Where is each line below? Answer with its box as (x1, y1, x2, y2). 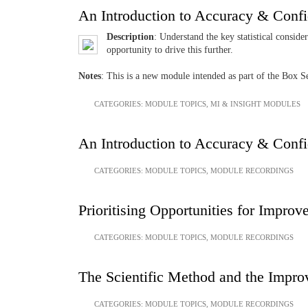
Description (107, 31, 154, 42)
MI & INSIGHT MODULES (210, 99, 300, 108)
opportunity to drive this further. (107, 44, 233, 55)
